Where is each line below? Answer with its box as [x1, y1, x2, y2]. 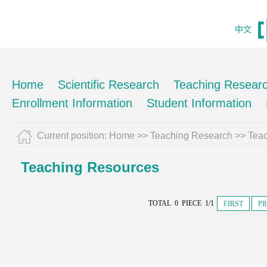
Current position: [37, 131, 109, 141]
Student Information [147, 97, 252, 110]
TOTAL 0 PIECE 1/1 [148, 199, 216, 207]
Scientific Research [58, 78, 159, 91]
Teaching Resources [21, 159, 159, 175]
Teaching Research [150, 131, 232, 141]
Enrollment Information [12, 97, 132, 110]
